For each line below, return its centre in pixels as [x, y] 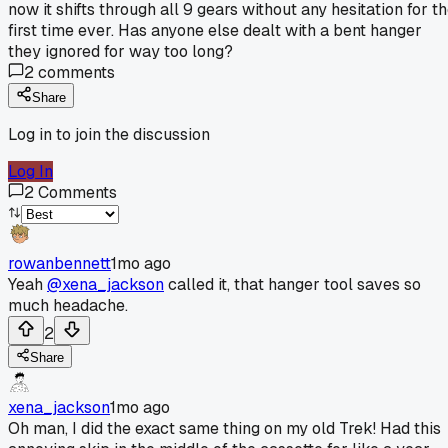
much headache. [68, 305]
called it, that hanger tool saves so [292, 284]
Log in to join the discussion [109, 134]
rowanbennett [59, 263]
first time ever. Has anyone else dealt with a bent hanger [215, 30]
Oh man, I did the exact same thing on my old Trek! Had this [224, 428]
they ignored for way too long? [120, 51]
